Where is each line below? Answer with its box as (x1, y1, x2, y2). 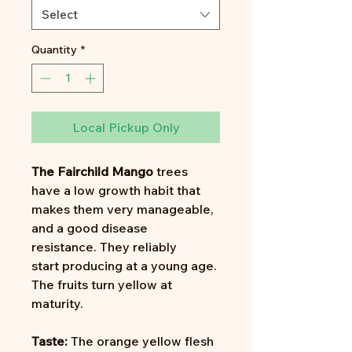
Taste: (31, 333, 71, 349)
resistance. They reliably (31, 239, 177, 255)
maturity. (31, 295, 86, 311)
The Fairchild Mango (31, 163, 153, 179)
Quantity (31, 42, 77, 57)
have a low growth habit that (31, 182, 200, 198)
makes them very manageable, (31, 201, 214, 217)
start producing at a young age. (31, 258, 217, 273)
